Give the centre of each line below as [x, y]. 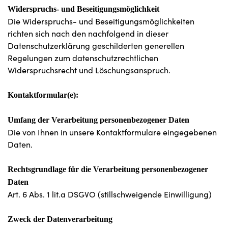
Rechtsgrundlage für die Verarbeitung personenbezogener [108, 169]
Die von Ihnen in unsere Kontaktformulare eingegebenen [112, 132]
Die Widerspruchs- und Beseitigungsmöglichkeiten [101, 21]
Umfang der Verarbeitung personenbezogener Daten [98, 120]
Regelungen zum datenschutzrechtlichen [83, 58]
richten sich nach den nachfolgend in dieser [88, 33]
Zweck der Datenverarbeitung [60, 219]
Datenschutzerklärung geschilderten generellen [96, 46]
